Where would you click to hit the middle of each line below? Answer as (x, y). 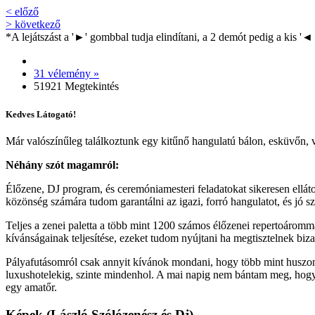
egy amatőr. (31, 288)
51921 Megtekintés (76, 86)
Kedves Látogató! (41, 114)
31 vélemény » (66, 73)
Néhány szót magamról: (62, 165)
